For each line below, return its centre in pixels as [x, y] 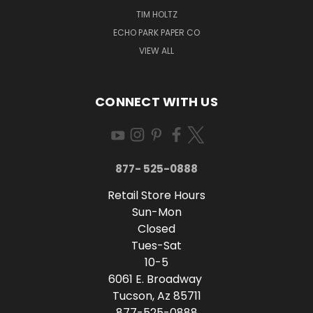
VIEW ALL [156, 50]
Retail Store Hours [156, 195]
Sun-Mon [156, 212]
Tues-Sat [156, 245]
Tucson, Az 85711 [156, 296]
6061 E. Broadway [156, 279]
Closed [156, 228]
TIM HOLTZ [156, 14]
